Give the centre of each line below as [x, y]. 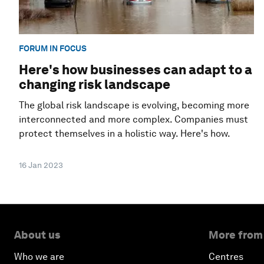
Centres [226, 257]
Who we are [39, 257]
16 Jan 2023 [41, 165]
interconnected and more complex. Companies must [133, 120]
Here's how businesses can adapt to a [136, 70]
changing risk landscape [95, 85]
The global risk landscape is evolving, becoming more [134, 105]
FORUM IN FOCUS [53, 48]
